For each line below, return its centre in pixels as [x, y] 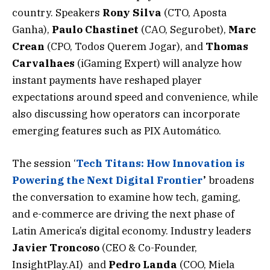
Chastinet [112, 30]
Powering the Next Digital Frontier [108, 181]
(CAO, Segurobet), [184, 30]
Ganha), [32, 30]
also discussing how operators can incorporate [126, 114]
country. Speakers [57, 13]
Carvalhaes [43, 64]
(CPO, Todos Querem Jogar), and [125, 47]
